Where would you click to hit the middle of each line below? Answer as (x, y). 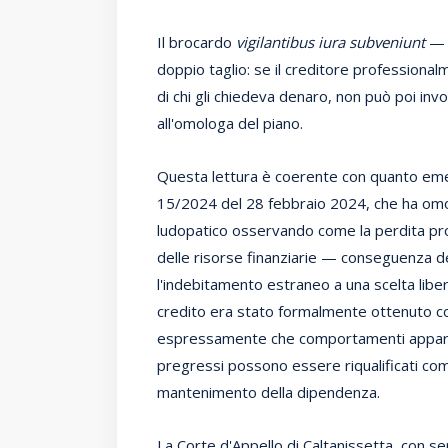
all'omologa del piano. (230, 122)
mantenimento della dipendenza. (268, 391)
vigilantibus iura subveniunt (330, 41)
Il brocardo (196, 41)
